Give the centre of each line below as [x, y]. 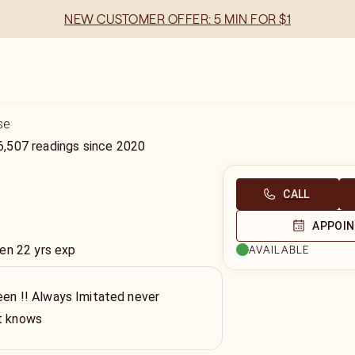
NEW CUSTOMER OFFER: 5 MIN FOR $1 [177, 19]
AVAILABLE [279, 249]
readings [56, 146]
